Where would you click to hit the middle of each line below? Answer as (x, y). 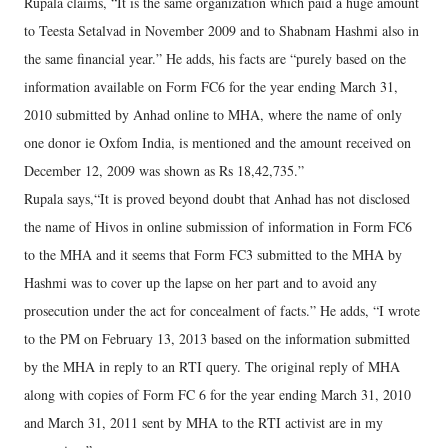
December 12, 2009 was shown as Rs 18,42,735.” (164, 170)
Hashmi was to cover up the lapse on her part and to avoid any (200, 282)
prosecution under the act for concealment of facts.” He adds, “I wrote (222, 310)
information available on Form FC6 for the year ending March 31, (211, 86)
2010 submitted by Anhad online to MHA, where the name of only (213, 114)
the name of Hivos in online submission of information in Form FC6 (218, 226)
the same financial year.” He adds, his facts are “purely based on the (215, 58)
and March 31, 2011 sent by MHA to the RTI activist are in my (203, 422)
